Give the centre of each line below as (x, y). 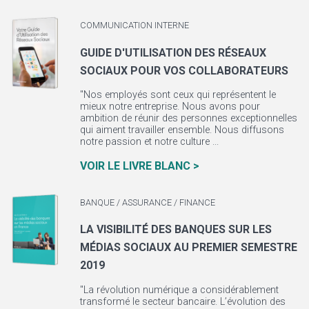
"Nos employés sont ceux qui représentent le (178, 95)
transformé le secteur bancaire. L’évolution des (182, 301)
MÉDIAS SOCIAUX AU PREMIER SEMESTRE (188, 248)
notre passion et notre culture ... (149, 142)
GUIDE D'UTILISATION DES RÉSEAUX (173, 52)
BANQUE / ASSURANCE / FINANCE (147, 202)
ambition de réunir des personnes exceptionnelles (188, 119)
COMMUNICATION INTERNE (134, 26)
